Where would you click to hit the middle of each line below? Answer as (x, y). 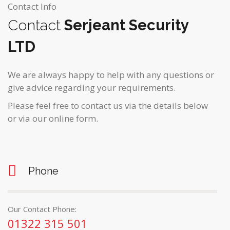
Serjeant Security (124, 25)
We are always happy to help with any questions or (111, 75)
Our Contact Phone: (42, 209)
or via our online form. (53, 118)
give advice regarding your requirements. (92, 88)
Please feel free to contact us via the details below (108, 106)
